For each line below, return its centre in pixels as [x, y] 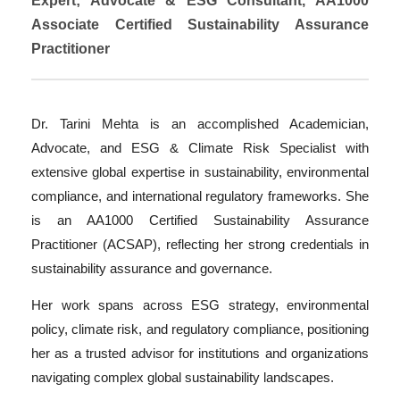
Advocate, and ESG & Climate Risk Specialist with [200, 148]
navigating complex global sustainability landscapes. [183, 377]
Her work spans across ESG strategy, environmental [200, 305]
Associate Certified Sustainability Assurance [200, 25]
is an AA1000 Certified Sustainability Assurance [200, 220]
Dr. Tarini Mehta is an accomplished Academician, [200, 124]
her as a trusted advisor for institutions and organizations [200, 353]
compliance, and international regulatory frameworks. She [200, 196]
